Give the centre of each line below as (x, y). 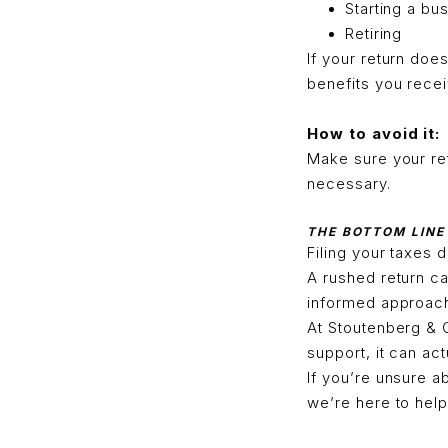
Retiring (373, 33)
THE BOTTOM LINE (376, 231)
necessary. (349, 183)
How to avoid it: (374, 133)
